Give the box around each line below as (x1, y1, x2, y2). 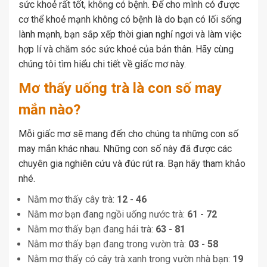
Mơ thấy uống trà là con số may (18, 80, 222, 97)
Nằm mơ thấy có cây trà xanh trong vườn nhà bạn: (27, 253, 232, 265)
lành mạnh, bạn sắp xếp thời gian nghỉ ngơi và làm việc (18, 29, 241, 40)
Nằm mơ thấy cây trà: (27, 194, 117, 205)
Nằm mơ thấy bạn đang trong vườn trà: (27, 238, 188, 250)
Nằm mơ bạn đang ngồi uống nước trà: (27, 209, 187, 220)
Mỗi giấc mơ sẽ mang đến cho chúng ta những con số (18, 128, 238, 139)
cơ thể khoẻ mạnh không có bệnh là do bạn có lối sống (18, 14, 241, 25)
